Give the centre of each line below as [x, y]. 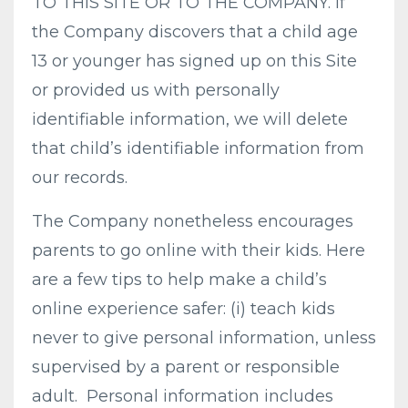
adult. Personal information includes [183, 396]
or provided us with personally [156, 90]
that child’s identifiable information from [198, 148]
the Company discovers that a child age [195, 32]
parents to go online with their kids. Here [199, 250]
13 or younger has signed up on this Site [194, 61]
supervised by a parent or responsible [186, 367]
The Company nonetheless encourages [193, 221]
